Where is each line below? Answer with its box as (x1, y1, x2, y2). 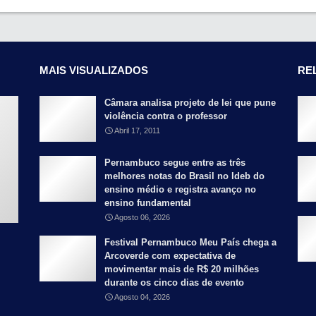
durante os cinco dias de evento (104, 276, 244, 288)
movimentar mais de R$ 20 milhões (104, 263, 259, 274)
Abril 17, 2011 (114, 126, 160, 135)
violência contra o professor (104, 110, 227, 121)
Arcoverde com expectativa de (104, 250, 236, 261)
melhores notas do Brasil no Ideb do (104, 170, 265, 181)
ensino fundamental (104, 197, 191, 208)
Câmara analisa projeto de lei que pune (104, 97, 276, 108)
